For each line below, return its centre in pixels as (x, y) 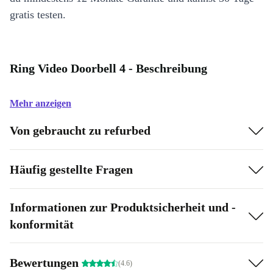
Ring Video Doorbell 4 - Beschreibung (108, 68)
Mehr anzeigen (41, 103)
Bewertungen (46, 262)
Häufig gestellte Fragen (71, 169)
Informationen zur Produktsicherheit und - (123, 207)
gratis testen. (38, 15)
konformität (42, 224)
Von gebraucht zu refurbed (80, 130)
